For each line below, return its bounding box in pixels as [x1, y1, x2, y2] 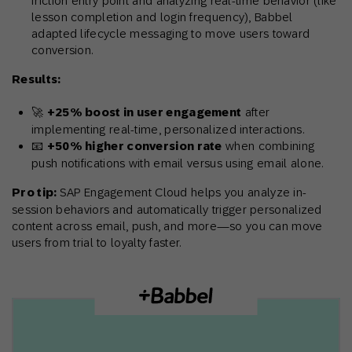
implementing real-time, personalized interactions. [31, 123, 304, 137]
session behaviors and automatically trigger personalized [12, 203, 322, 217]
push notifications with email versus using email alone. [31, 156, 324, 170]
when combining [222, 139, 315, 153]
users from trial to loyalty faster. [12, 236, 181, 250]
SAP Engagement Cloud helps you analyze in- [59, 185, 307, 200]
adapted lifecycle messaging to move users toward [31, 27, 310, 41]
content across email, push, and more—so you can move [12, 219, 323, 233]
